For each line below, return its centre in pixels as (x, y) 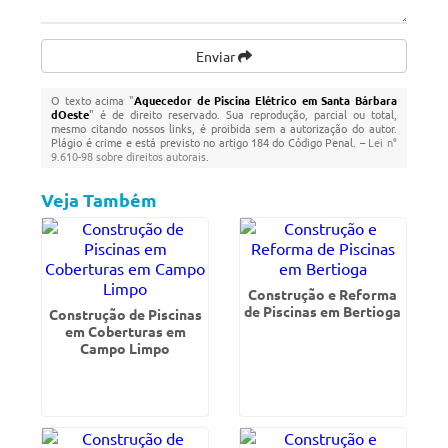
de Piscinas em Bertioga (323, 311)
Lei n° (382, 142)
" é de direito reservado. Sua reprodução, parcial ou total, (243, 114)
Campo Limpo (125, 348)
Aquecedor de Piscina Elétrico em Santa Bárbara (265, 100)
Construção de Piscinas (125, 314)
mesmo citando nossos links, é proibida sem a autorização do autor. (224, 128)
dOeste (70, 114)
